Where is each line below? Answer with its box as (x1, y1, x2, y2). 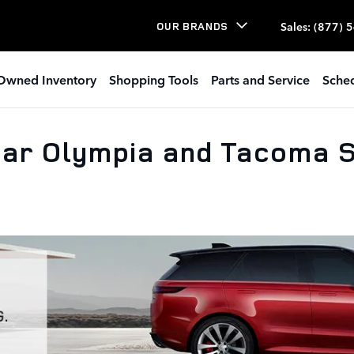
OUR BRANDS (156, 18, 228, 33)
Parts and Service (210, 70, 310, 88)
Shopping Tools (108, 70, 198, 88)
